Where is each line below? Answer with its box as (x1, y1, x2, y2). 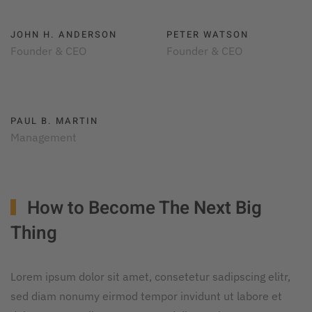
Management (10, 130, 77, 144)
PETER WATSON (166, 27, 249, 41)
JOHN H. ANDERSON (10, 27, 117, 41)
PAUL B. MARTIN (10, 114, 98, 127)
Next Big (189, 194, 262, 221)
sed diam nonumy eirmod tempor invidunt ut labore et (10, 288, 282, 303)
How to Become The (22, 194, 189, 221)
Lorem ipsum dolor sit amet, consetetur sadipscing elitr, (10, 269, 290, 283)
